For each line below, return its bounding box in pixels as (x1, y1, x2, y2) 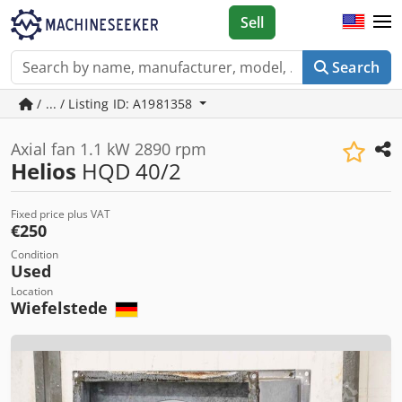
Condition (11, 247, 58, 262)
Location (11, 284, 53, 299)
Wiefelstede (11, 297, 112, 319)
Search (332, 57, 380, 77)
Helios (11, 156, 76, 186)
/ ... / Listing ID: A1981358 (33, 95, 197, 112)
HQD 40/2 (76, 156, 181, 186)
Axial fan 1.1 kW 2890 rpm (11, 138, 206, 160)
